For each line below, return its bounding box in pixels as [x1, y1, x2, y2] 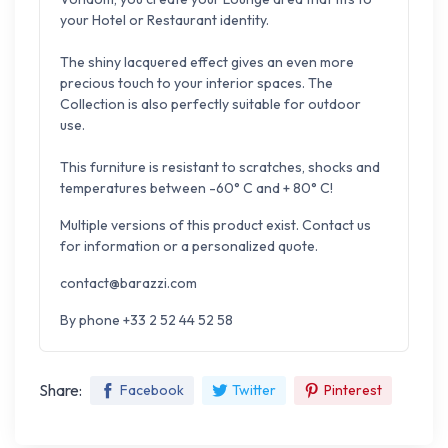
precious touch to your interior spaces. [60, 73, 305, 92]
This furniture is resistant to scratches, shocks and [60, 157, 380, 176]
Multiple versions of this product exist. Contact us [60, 215, 371, 234]
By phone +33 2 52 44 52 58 [60, 310, 233, 329]
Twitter [232, 380, 276, 399]
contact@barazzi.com [60, 273, 197, 292]
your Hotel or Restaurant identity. [60, 10, 269, 29]
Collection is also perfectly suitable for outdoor [60, 94, 361, 113]
